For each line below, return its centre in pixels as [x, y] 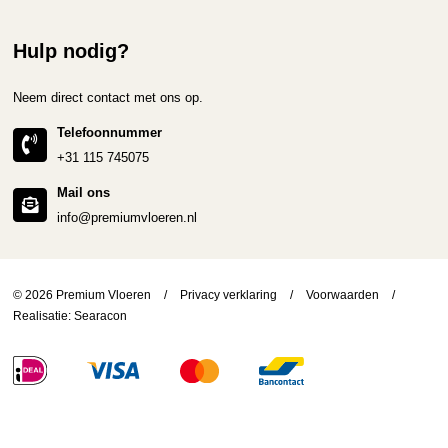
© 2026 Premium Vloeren [84, 295]
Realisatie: [44, 316]
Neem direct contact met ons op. [108, 97]
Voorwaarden [343, 295]
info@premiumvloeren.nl [127, 217]
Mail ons [84, 192]
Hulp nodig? [71, 50]
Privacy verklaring [229, 295]
